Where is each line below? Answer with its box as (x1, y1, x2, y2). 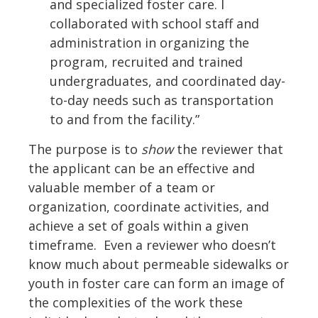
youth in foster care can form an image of (28, 275, 285, 292)
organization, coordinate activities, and (28, 198, 269, 216)
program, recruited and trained (50, 53, 243, 71)
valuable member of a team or (28, 179, 215, 197)
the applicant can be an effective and (28, 160, 255, 177)
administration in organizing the (50, 34, 249, 52)
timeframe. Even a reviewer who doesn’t (28, 236, 276, 254)
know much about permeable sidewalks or (28, 256, 289, 273)
